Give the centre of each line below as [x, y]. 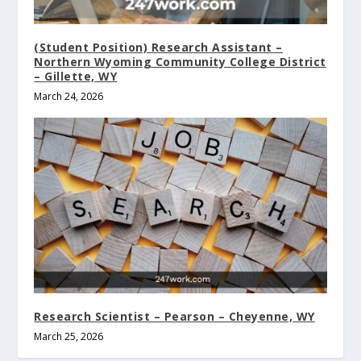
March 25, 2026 [69, 337]
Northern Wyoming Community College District [180, 62]
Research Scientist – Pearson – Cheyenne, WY [174, 317]
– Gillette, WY [76, 77]
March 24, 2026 [69, 97]
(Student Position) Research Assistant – [158, 48]
